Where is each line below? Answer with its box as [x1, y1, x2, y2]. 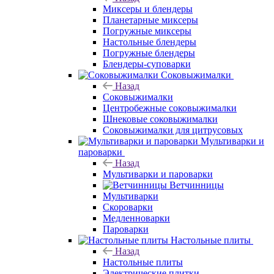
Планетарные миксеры [103, 14, 198, 25]
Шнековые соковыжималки [103, 113, 218, 124]
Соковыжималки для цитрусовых [103, 124, 243, 135]
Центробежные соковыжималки [103, 102, 237, 113]
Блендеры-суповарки [103, 58, 191, 69]
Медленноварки [103, 212, 170, 223]
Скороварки [103, 201, 153, 212]
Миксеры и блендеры [103, 3, 193, 14]
